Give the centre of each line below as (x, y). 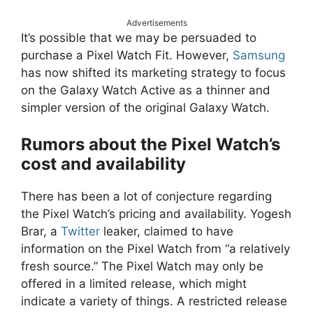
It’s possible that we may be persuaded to (139, 38)
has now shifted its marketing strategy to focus (153, 73)
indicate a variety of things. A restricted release (154, 301)
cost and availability (103, 163)
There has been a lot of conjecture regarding (146, 196)
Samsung (259, 56)
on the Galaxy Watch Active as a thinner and (146, 90)
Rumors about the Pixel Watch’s (151, 144)
